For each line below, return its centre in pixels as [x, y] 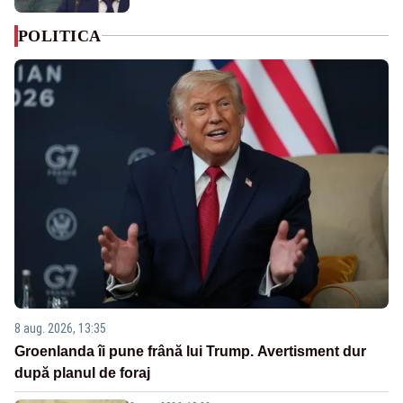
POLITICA [60, 36]
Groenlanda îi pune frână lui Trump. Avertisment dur [190, 352]
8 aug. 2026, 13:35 [60, 329]
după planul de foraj [82, 373]
